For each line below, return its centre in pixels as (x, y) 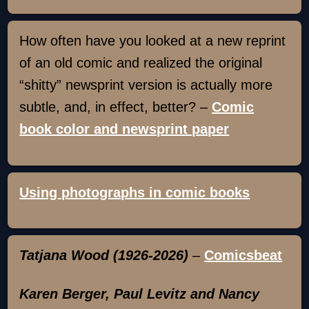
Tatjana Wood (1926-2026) (104, 256)
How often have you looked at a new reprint (153, 40)
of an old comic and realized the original (141, 62)
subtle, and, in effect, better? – (116, 107)
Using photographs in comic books (135, 192)
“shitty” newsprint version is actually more (146, 84)
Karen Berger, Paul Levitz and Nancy (140, 294)
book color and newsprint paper (124, 129)
